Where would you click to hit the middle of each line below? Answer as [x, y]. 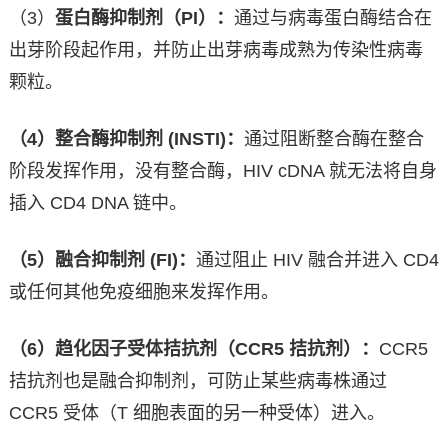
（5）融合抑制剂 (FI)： [102, 260]
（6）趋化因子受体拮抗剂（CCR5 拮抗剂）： [193, 349]
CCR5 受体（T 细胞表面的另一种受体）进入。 [196, 413]
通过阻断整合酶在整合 [333, 139]
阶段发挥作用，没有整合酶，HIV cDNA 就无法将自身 [222, 171]
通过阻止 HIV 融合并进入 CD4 [317, 260]
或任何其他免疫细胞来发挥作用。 [143, 292]
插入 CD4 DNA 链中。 [97, 203]
